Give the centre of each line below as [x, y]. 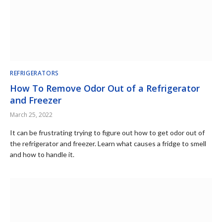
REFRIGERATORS [34, 73]
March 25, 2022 [31, 115]
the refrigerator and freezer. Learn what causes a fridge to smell [108, 143]
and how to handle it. [42, 154]
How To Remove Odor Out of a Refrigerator [105, 88]
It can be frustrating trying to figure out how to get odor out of [107, 133]
